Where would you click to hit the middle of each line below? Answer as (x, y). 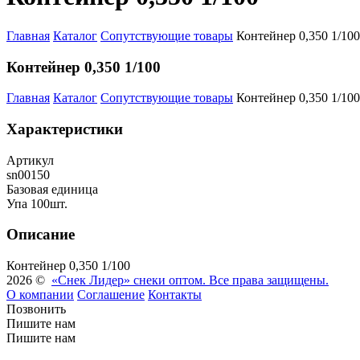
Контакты (175, 295)
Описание (41, 235)
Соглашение (111, 295)
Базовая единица (52, 189)
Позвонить (36, 309)
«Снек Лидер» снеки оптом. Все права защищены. (190, 280)
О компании (40, 295)
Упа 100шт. (37, 203)
